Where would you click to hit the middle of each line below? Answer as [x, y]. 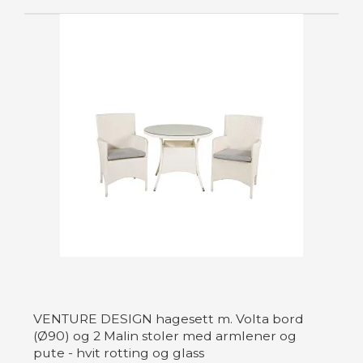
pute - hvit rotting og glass [119, 353]
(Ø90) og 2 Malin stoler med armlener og [165, 336]
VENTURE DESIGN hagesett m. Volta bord [169, 319]
